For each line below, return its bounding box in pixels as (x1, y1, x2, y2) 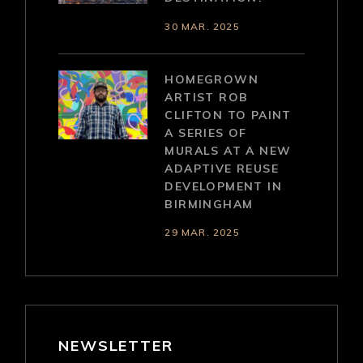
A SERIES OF (164, 125, 247, 140)
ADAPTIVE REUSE (164, 160, 279, 176)
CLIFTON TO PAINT (164, 107, 292, 122)
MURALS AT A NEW (164, 143, 292, 158)
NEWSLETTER (58, 335, 173, 355)
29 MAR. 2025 (164, 225, 240, 238)
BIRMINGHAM (164, 196, 254, 211)
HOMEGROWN (164, 71, 258, 87)
